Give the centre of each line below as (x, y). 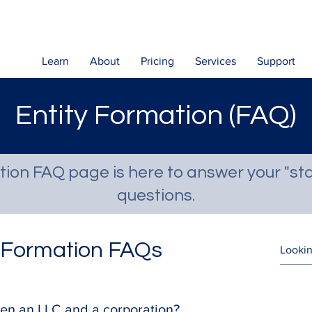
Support (276, 61)
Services (216, 61)
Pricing (157, 61)
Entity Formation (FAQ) (156, 115)
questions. (156, 195)
